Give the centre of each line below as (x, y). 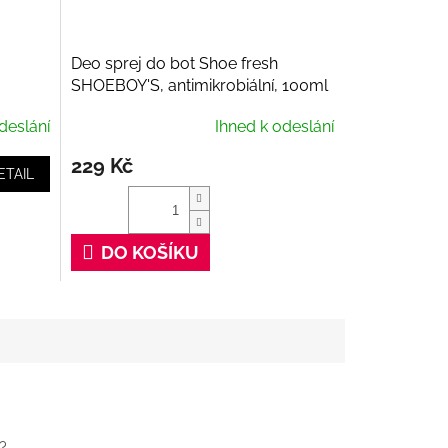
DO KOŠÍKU (149, 253)
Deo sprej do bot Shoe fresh (174, 64)
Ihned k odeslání (274, 127)
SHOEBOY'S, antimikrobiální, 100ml (199, 86)
